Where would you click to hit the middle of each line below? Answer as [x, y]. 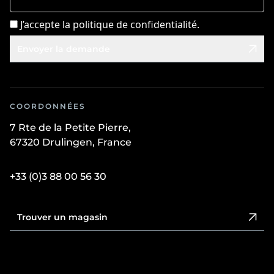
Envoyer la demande [64, 49]
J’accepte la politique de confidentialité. [110, 24]
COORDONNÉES [48, 106]
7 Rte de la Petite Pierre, [70, 127]
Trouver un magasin [62, 217]
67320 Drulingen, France [71, 142]
